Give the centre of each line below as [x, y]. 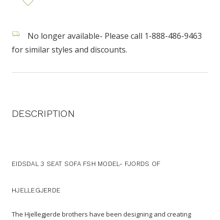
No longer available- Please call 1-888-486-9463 [114, 36]
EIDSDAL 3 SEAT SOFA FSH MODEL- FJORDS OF [86, 164]
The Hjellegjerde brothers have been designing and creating [101, 214]
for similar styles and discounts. [69, 49]
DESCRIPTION [43, 113]
